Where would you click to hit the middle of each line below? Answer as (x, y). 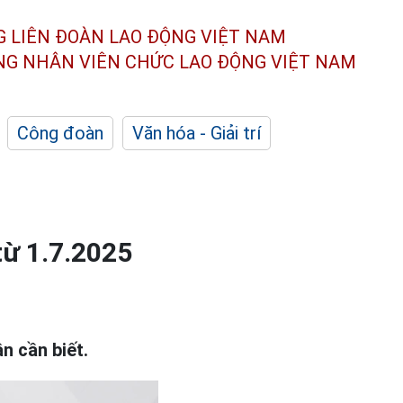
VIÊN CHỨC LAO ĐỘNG (173, 62)
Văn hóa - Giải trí (197, 133)
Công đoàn (60, 133)
